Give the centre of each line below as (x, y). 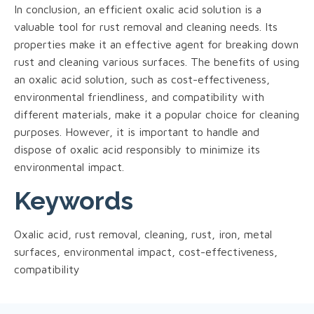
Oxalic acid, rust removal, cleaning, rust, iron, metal (143, 234)
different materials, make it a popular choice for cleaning (157, 114)
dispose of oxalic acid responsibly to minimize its (137, 149)
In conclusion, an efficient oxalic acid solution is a (138, 9)
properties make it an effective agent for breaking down (156, 44)
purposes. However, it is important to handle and (137, 131)
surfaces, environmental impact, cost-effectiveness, (146, 251)
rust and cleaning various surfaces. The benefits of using (157, 61)
